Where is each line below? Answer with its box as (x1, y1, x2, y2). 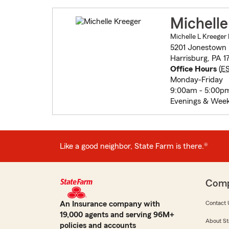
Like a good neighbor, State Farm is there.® (60, 142, 208, 150)
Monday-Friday (170, 76, 223, 84)
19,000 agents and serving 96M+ (60, 211, 174, 219)
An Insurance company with (60, 200, 160, 209)
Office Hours (170, 65, 217, 74)
